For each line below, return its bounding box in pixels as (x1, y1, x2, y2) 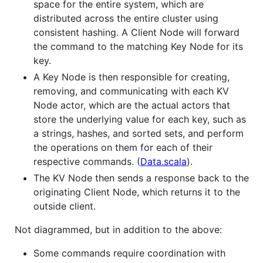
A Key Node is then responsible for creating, (33, 70, 230, 83)
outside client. (33, 200, 96, 212)
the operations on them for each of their (33, 141, 213, 153)
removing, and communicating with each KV (33, 85, 229, 97)
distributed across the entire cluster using (33, 12, 218, 24)
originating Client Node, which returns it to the (33, 186, 240, 198)
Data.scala (140, 155, 187, 167)
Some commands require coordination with (33, 247, 225, 259)
